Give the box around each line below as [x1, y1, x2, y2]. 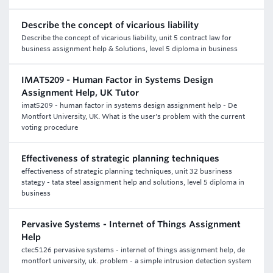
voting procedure [21, 123, 78, 132]
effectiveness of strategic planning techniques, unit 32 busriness [21, 167, 232, 175]
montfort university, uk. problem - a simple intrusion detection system [21, 257, 252, 265]
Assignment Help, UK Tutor [21, 88, 139, 97]
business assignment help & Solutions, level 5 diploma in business [21, 44, 238, 53]
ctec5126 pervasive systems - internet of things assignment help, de [21, 246, 245, 254]
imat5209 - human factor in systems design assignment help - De [21, 101, 237, 110]
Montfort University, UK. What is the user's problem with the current [21, 112, 245, 121]
